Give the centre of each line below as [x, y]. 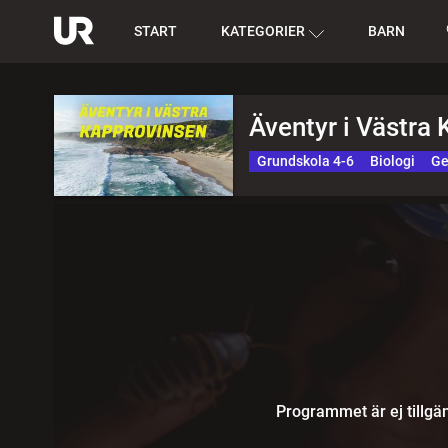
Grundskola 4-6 [305, 161]
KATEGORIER [262, 31]
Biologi [392, 161]
